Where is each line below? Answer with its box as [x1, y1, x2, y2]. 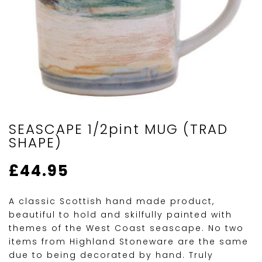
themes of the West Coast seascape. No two [9, 222, 244, 235]
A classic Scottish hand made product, [9, 195, 215, 208]
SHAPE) [9, 133, 62, 153]
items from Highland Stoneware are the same [9, 236, 249, 248]
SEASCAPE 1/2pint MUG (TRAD [9, 120, 228, 139]
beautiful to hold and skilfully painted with [9, 209, 232, 221]
